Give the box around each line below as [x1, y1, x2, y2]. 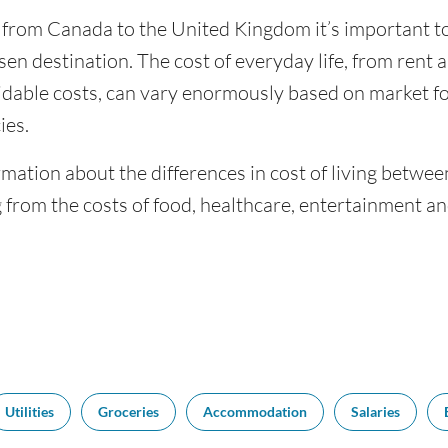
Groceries [98, 403, 159, 420]
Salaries [351, 403, 400, 420]
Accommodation [203, 403, 307, 420]
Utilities [5, 403, 54, 420]
